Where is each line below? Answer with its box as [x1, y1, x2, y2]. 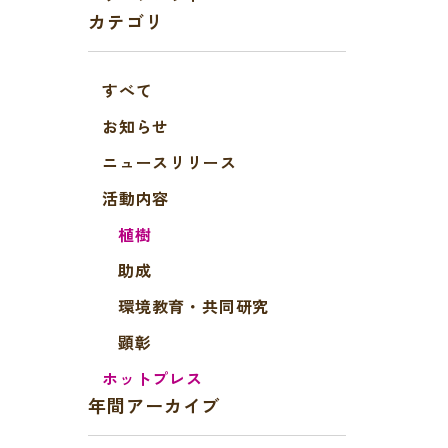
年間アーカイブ [88, 392, 221, 418]
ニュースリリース [102, 150, 237, 174]
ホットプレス [102, 366, 203, 390]
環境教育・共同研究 [118, 294, 270, 318]
